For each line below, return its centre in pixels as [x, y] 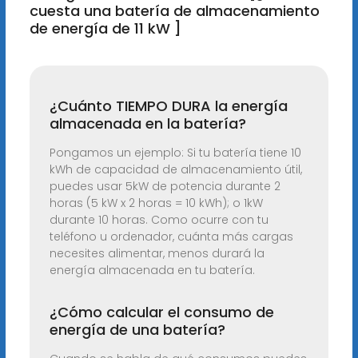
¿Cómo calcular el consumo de [161, 312]
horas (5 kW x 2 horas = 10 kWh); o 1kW [156, 203]
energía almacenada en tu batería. [152, 270]
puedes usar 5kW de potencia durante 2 [165, 187]
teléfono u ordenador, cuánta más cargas [171, 237]
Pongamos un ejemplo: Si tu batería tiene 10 [175, 153]
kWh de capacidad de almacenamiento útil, [175, 170]
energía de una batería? [137, 330]
